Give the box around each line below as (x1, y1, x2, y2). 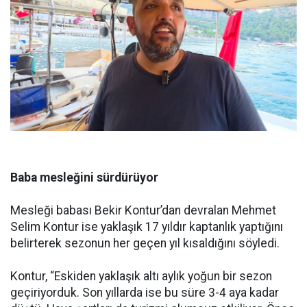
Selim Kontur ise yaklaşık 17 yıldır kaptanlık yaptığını (10, 219, 283, 234)
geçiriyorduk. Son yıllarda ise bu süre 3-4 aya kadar (10, 285, 279, 299)
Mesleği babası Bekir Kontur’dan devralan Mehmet (10, 203, 276, 217)
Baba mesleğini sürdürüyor (10, 170, 158, 184)
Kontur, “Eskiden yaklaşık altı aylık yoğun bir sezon (10, 269, 272, 283)
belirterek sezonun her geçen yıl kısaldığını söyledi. (10, 236, 280, 250)
